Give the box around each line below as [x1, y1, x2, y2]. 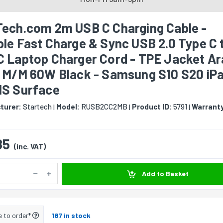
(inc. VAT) [14, 142, 46, 151]
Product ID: [132, 102, 172, 111]
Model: [56, 102, 80, 111]
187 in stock [52, 211, 91, 220]
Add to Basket [140, 169, 189, 178]
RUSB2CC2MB [80, 102, 127, 111]
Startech [21, 102, 52, 111]
